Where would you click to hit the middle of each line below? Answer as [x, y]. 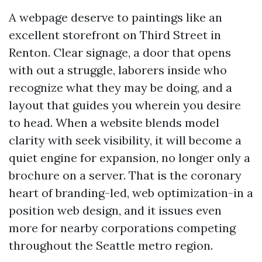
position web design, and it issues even [115, 210]
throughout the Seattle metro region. [111, 245]
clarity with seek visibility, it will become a [125, 140]
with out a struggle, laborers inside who [118, 70]
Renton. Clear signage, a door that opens [120, 52]
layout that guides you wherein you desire [125, 105]
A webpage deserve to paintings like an [116, 17]
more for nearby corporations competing [122, 228]
